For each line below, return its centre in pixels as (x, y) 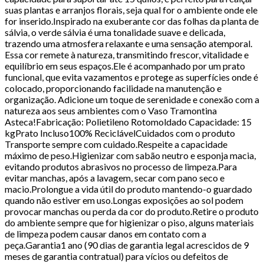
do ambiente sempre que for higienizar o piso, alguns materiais (129, 222)
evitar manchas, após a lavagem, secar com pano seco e (115, 177)
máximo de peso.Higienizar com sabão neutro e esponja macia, (130, 155)
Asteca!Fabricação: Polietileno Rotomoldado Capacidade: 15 (128, 121)
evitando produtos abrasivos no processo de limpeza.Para (121, 166)
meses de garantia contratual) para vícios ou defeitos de (116, 256)
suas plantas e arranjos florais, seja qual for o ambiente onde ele (131, 9)
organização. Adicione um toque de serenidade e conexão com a (132, 99)
